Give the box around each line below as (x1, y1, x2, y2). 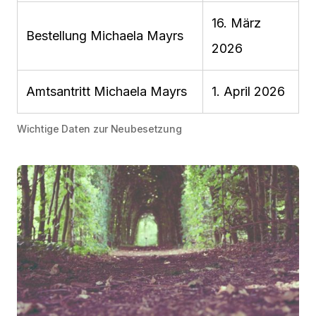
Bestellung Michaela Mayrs (26, 28, 183, 44)
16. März (212, 16, 261, 31)
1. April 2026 (212, 84, 285, 99)
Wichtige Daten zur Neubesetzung (17, 123, 182, 135)
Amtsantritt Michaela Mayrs (26, 84, 187, 99)
